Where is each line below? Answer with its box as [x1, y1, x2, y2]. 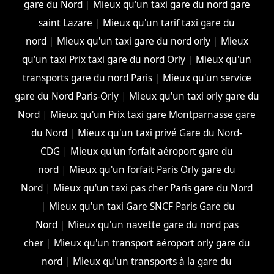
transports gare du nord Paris [22, 71, 152, 84]
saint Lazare [39, 16, 93, 29]
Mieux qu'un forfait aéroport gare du [70, 144, 234, 158]
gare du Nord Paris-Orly [14, 89, 119, 103]
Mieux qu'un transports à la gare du [73, 254, 232, 268]
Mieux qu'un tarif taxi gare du [103, 16, 235, 29]
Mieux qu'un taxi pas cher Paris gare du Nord [53, 181, 253, 194]
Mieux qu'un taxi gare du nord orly [56, 34, 210, 48]
